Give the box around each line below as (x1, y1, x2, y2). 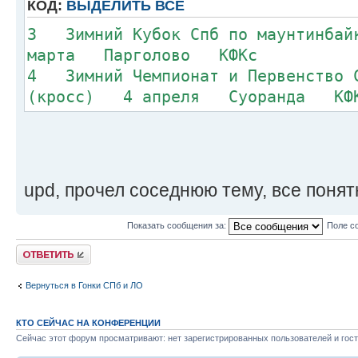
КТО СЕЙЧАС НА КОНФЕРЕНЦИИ (16, 317, 161, 328)
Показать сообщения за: (126, 221, 229, 231)
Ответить (16, 244, 54, 254)
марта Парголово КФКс (27, 45, 257, 65)
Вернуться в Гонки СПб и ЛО (26, 280, 143, 291)
